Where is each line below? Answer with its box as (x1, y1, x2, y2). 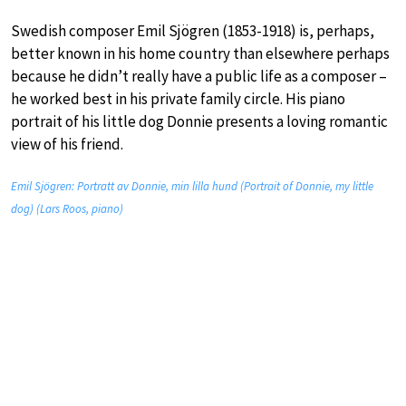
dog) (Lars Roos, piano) (11, 200, 123, 217)
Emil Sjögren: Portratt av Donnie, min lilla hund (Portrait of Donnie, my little (11, 178, 373, 194)
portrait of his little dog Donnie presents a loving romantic (11, 111, 388, 131)
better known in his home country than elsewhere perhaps (11, 43, 390, 63)
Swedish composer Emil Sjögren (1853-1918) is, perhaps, (11, 20, 374, 41)
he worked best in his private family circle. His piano (11, 88, 345, 109)
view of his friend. (11, 133, 123, 154)
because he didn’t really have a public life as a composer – (11, 65, 387, 86)
